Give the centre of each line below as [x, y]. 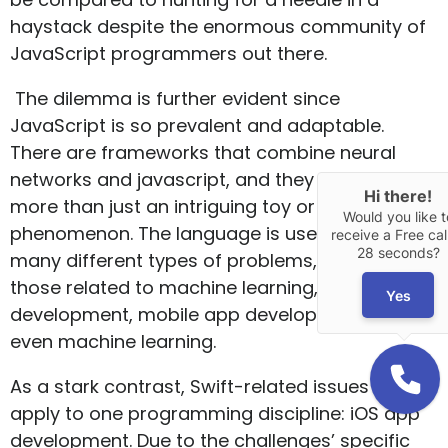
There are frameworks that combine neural [203, 153]
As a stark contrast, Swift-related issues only [210, 387]
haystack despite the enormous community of [218, 27]
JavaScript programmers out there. [168, 54]
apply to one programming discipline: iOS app [215, 414]
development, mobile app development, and [209, 315]
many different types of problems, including [206, 261]
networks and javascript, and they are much [207, 180]
